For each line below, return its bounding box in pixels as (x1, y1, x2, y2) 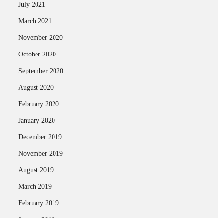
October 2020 (18, 51, 56, 58)
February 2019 (18, 200, 59, 207)
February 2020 (18, 100, 59, 108)
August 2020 (18, 84, 54, 91)
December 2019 (18, 133, 62, 141)
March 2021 (18, 18, 52, 25)
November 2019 (18, 150, 63, 157)
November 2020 (18, 34, 63, 41)
